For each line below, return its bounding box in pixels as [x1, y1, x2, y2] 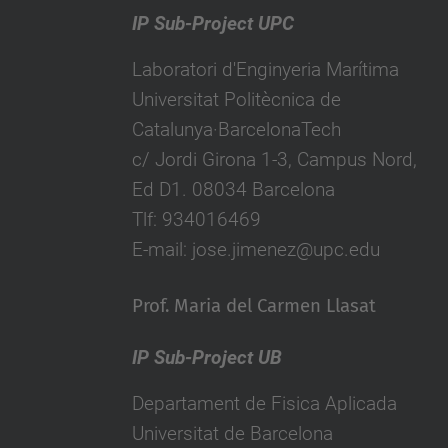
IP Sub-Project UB [131, 346, 282, 369]
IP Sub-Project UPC [131, 12, 294, 35]
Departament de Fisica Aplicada [131, 392, 397, 415]
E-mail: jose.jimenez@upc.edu [131, 238, 380, 261]
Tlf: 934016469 [131, 208, 261, 231]
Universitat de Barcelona [131, 422, 333, 445]
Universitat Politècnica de [131, 88, 341, 111]
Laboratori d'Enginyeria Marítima [131, 58, 399, 81]
